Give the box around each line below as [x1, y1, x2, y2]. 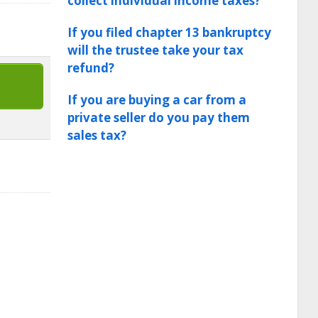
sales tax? [67, 127, 126, 143]
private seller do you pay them [67, 109, 250, 126]
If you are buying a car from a [67, 92, 246, 108]
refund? [67, 60, 114, 76]
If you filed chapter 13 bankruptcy [67, 24, 271, 40]
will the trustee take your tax [67, 42, 243, 58]
